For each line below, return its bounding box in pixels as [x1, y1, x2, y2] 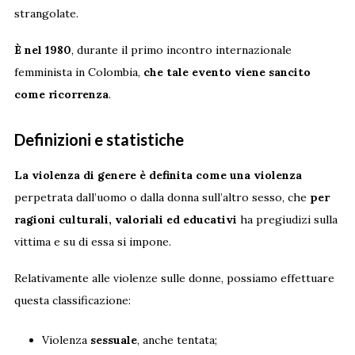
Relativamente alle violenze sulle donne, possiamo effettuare [13, 270, 334, 285]
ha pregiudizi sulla [236, 212, 338, 227]
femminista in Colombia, [13, 64, 143, 79]
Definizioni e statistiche [13, 129, 184, 149]
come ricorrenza [13, 86, 109, 101]
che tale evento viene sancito [143, 64, 311, 79]
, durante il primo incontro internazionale [71, 42, 292, 57]
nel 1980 [24, 42, 71, 57]
